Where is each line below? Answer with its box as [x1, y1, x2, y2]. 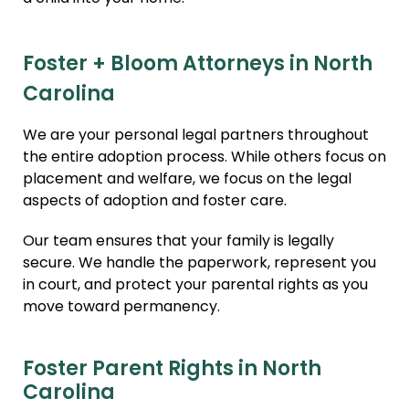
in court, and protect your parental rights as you [23, 274, 368, 299]
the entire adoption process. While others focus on [23, 146, 386, 171]
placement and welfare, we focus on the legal [23, 168, 351, 193]
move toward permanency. [23, 296, 220, 320]
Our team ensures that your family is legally [23, 230, 334, 255]
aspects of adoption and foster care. [23, 190, 287, 215]
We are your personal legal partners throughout [23, 124, 369, 149]
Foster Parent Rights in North [23, 353, 321, 388]
